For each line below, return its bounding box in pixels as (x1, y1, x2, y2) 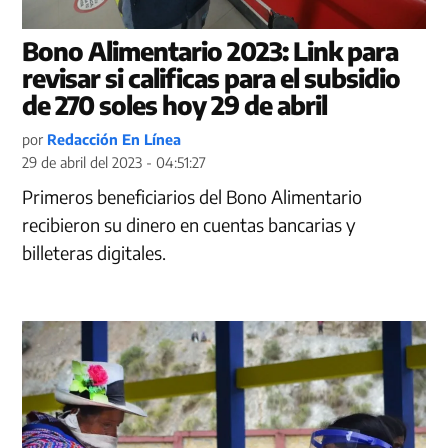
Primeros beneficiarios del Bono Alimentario (22, 184, 363, 208)
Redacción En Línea (47, 129, 182, 148)
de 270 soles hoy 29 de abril (22, 88, 328, 121)
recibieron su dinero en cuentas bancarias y (22, 212, 357, 236)
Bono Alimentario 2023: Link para (22, 34, 399, 67)
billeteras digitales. (22, 240, 167, 264)
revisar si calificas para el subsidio (22, 61, 401, 94)
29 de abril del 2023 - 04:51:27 (22, 152, 207, 171)
